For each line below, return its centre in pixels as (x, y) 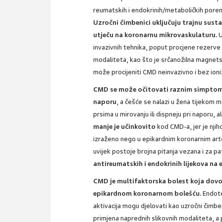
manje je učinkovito (125, 127)
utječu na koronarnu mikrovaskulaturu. (155, 35)
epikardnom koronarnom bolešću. (147, 194)
